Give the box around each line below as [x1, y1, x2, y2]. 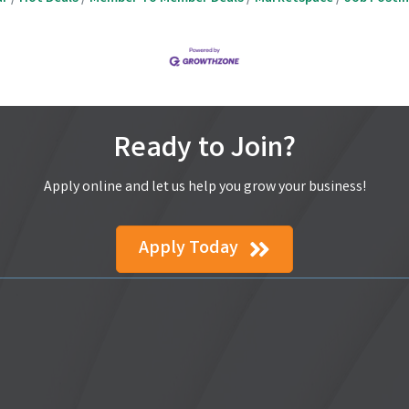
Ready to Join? [113, 129, 296, 173]
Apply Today [139, 236, 238, 263]
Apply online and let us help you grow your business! [43, 177, 366, 199]
